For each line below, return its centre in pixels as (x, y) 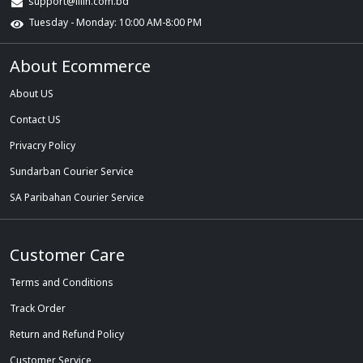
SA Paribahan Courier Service (77, 198)
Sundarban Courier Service (72, 172)
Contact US (35, 120)
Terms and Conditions (62, 283)
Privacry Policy (43, 146)
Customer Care (67, 255)
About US (32, 94)
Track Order (38, 309)
